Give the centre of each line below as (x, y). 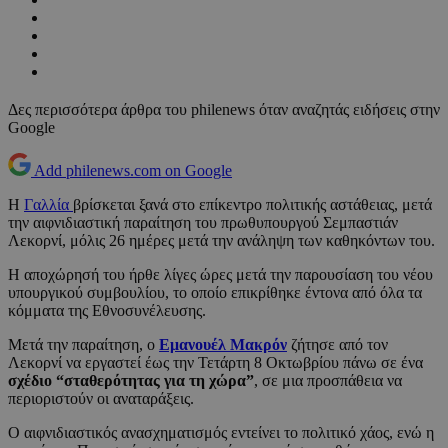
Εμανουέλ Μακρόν (223, 345)
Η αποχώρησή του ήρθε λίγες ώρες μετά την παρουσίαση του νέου (220, 275)
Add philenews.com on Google (133, 171)
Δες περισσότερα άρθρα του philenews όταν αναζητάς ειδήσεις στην (224, 110)
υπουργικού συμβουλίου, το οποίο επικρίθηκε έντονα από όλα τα (215, 293)
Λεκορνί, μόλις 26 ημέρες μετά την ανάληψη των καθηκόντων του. (221, 241)
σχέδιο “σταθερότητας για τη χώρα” (131, 381)
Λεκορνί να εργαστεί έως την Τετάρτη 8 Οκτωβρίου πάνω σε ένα (215, 363)
